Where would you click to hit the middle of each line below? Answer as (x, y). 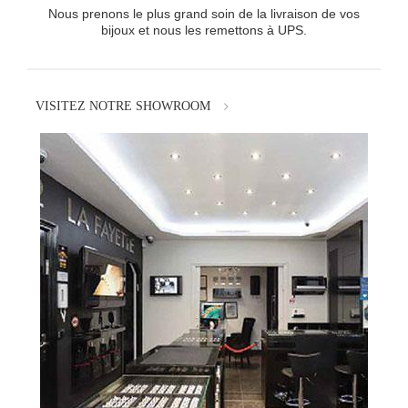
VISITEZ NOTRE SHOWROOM (123, 107)
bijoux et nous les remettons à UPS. (204, 31)
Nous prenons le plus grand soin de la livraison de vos (204, 14)
